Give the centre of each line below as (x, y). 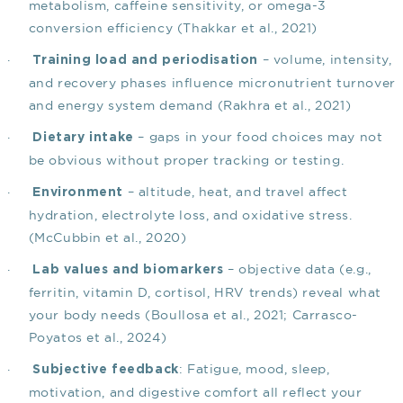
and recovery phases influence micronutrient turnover (212, 83)
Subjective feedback (106, 370)
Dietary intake (83, 138)
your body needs (87, 315)
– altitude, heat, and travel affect (235, 192)
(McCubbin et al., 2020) (107, 238)
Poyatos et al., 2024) (98, 338)
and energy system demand (123, 106)
